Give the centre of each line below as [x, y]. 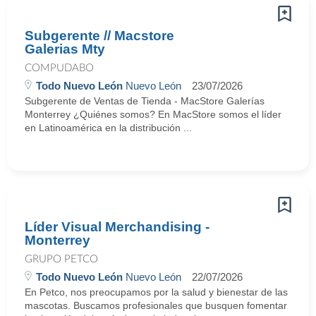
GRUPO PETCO [61, 259]
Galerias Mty [65, 49]
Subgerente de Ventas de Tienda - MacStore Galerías [145, 101]
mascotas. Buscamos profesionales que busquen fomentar [156, 305]
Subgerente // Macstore [99, 36]
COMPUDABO [59, 68]
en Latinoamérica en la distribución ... [108, 128]
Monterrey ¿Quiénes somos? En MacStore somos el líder [153, 114]
